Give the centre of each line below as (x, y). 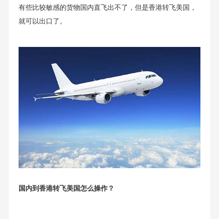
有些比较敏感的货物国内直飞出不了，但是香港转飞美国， (107, 8)
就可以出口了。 (42, 22)
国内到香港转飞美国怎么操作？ (66, 188)
